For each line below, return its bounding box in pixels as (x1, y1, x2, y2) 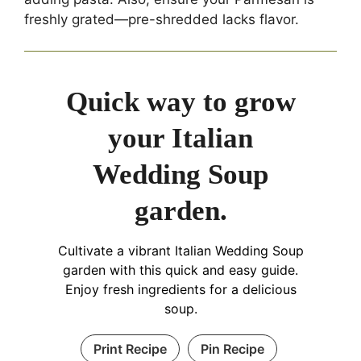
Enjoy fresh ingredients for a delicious (64, 280, 297, 297)
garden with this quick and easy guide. (63, 261, 298, 278)
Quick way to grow (65, 85, 296, 118)
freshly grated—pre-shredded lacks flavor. (24, 11, 299, 28)
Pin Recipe (200, 340, 264, 357)
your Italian (108, 122, 253, 154)
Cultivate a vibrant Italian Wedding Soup (57, 242, 304, 259)
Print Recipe (93, 340, 167, 357)
